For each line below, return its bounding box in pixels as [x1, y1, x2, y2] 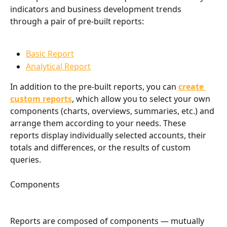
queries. [10, 154, 41, 166]
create [178, 81, 206, 93]
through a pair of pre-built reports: [10, 16, 144, 27]
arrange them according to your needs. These [10, 118, 188, 129]
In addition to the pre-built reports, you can [10, 81, 178, 93]
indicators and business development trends [10, 4, 183, 15]
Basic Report [26, 48, 74, 60]
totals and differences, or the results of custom [10, 142, 193, 154]
